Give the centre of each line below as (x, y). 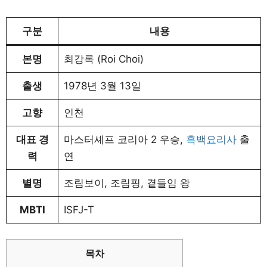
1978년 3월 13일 (102, 86)
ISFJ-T (79, 210)
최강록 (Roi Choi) (103, 59)
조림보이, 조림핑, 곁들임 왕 (127, 183)
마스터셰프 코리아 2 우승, (125, 139)
